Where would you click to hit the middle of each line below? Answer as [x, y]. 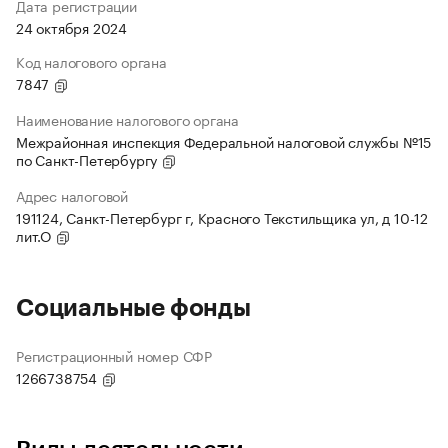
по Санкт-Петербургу [89, 159]
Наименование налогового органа [127, 119]
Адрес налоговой [72, 195]
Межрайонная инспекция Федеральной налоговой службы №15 [224, 141]
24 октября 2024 [71, 27]
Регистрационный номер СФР [114, 355]
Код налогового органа [91, 61]
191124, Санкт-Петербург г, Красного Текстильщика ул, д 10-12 [222, 217]
